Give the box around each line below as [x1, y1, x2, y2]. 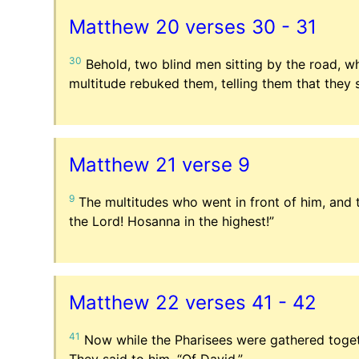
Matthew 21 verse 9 [69, 152, 251, 176]
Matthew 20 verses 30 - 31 [69, 14, 317, 38]
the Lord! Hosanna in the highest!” [69, 212, 275, 229]
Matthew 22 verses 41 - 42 [69, 290, 317, 314]
